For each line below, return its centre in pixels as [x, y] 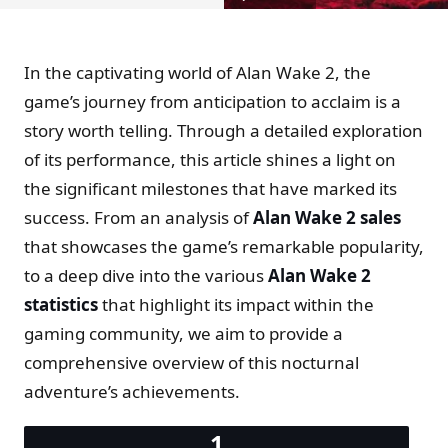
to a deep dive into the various [146, 275]
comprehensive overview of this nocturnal [191, 362]
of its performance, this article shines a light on [210, 159]
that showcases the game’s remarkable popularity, [224, 246]
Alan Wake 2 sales [327, 217]
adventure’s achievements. [132, 391]
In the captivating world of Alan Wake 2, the [197, 72]
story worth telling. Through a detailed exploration [223, 130]
